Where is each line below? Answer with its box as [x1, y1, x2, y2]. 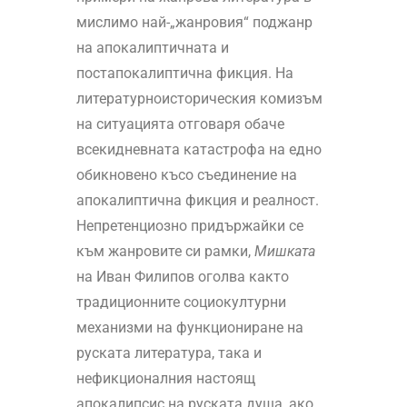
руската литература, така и [75, 344, 262, 362]
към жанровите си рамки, [75, 243, 254, 261]
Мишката [253, 243, 315, 261]
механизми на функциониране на [75, 319, 303, 337]
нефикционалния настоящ [75, 370, 255, 388]
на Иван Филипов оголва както [75, 268, 289, 286]
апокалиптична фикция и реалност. [75, 192, 319, 210]
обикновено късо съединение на [75, 166, 297, 184]
